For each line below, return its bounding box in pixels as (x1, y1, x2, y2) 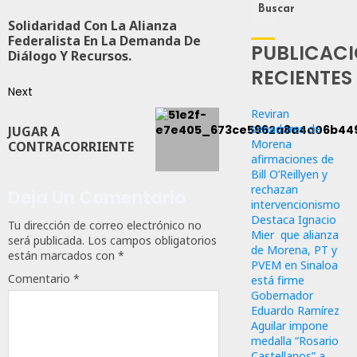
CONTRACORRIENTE (8, 138, 134, 156)
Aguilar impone (251, 317, 329, 333)
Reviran (251, 105, 293, 121)
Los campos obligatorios (88, 233, 217, 249)
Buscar (258, 2, 296, 15)
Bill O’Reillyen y (251, 166, 328, 182)
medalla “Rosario (251, 332, 339, 348)
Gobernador (251, 287, 314, 303)
